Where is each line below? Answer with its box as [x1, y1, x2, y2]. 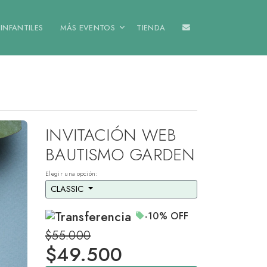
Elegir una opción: [45, 169, 98, 179]
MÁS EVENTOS [60, 21, 116, 33]
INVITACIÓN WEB [45, 123, 177, 148]
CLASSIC [51, 183, 86, 195]
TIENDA [136, 21, 166, 33]
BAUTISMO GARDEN [45, 142, 195, 167]
